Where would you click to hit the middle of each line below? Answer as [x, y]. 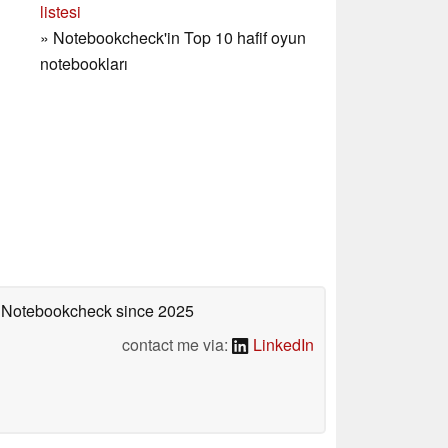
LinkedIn [281, 344]
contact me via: [177, 344]
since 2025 [153, 310]
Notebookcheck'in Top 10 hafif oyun [179, 37]
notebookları [84, 63]
